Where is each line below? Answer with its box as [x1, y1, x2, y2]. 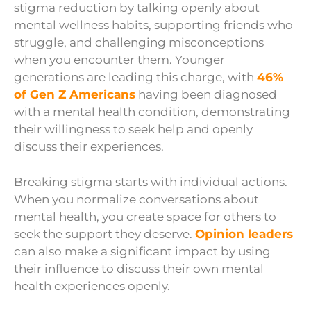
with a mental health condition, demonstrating [14, 105, 290, 119]
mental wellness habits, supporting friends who [14, 18, 293, 33]
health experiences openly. [14, 278, 170, 293]
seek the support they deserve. [14, 226, 195, 241]
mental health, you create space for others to [14, 209, 276, 224]
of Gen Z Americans [14, 87, 135, 102]
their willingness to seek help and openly [14, 122, 253, 137]
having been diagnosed [135, 87, 277, 102]
